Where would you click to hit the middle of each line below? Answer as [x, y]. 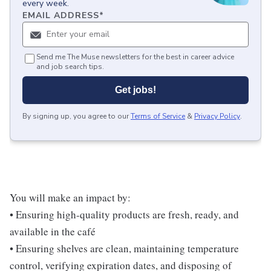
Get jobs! [135, 90]
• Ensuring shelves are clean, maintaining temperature [124, 248]
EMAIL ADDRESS [61, 15]
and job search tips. [70, 66]
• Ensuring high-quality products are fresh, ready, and [124, 214]
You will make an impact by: [70, 197]
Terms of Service [158, 116]
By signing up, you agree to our [76, 116]
